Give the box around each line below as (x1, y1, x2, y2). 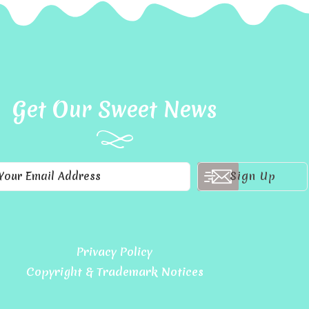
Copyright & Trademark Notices (26, 263, 203, 279)
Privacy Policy (77, 243, 152, 259)
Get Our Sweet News (12, 94, 217, 125)
